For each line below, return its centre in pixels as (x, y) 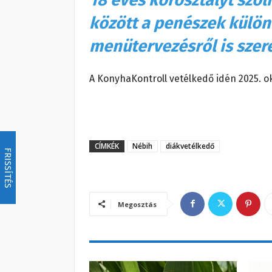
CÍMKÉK (107, 146)
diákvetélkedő (190, 146)
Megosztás (137, 204)
